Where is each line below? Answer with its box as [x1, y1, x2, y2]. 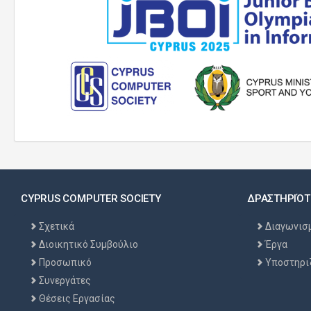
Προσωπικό [39, 257, 92, 268]
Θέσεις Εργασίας [39, 293, 115, 304]
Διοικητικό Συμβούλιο [39, 239, 138, 250]
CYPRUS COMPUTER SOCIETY [21, 192, 161, 205]
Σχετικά [39, 221, 74, 232]
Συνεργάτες [39, 275, 91, 286]
